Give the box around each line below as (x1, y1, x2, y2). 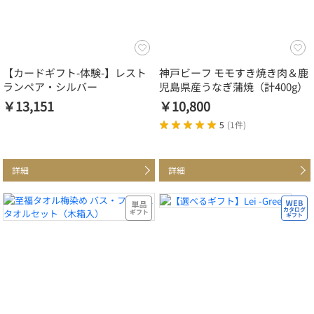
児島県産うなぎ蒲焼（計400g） (158, 79, 308, 95)
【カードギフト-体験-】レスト (3, 65, 146, 81)
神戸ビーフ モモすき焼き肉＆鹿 (158, 65, 308, 81)
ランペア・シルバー (3, 79, 97, 95)
